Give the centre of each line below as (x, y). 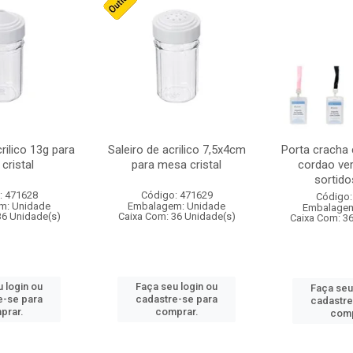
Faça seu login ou (176, 286)
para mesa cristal (176, 165)
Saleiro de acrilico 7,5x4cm (176, 150)
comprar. (176, 312)
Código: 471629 (176, 195)
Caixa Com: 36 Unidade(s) (176, 216)
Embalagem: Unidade (176, 206)
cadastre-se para (176, 299)
